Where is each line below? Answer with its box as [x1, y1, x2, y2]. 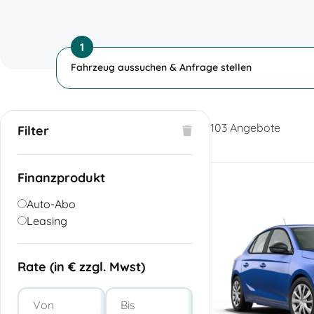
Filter [18, 122, 49, 139]
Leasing [27, 213, 67, 228]
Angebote [227, 120, 280, 135]
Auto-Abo [27, 196, 76, 211]
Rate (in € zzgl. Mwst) [18, 258, 145, 275]
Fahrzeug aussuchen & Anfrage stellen [71, 60, 252, 74]
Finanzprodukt [18, 169, 105, 186]
